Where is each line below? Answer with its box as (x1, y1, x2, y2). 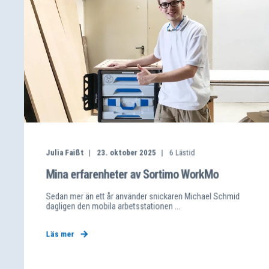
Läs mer (46, 229, 74, 239)
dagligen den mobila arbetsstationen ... (46, 201, 181, 211)
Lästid (175, 147, 195, 158)
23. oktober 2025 (97, 147, 157, 158)
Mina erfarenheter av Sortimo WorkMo (46, 166, 219, 182)
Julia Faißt (46, 147, 84, 158)
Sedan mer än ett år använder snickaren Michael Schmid (46, 191, 240, 202)
